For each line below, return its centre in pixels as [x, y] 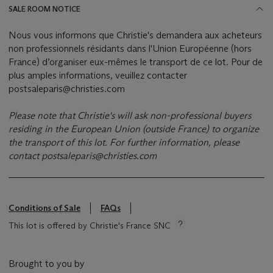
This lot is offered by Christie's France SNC [90, 226]
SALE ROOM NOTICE [44, 9]
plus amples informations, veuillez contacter [98, 76]
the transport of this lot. [59, 143]
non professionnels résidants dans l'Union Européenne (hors [130, 49]
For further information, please [175, 143]
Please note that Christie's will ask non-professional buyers [130, 116]
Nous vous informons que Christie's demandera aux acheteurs [135, 35]
